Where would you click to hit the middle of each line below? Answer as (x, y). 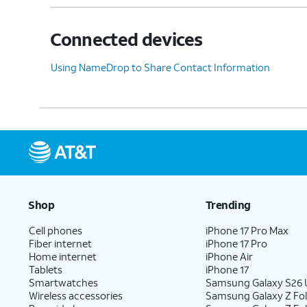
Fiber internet (60, 243)
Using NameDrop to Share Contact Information (160, 67)
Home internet (63, 256)
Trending (228, 204)
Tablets (46, 269)
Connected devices (126, 39)
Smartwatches (63, 282)
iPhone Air (230, 256)
